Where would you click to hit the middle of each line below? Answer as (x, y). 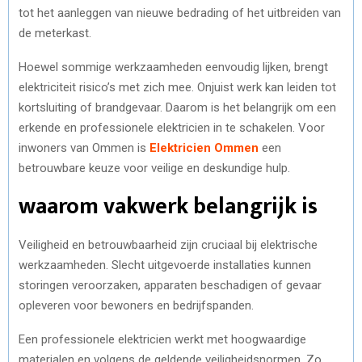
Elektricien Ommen (204, 147)
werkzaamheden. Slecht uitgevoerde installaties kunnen (165, 265)
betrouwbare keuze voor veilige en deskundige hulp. (154, 168)
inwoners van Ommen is (84, 147)
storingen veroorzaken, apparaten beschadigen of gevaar (170, 285)
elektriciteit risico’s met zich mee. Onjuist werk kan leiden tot (177, 87)
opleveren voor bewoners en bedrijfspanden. (136, 305)
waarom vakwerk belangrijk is (168, 206)
